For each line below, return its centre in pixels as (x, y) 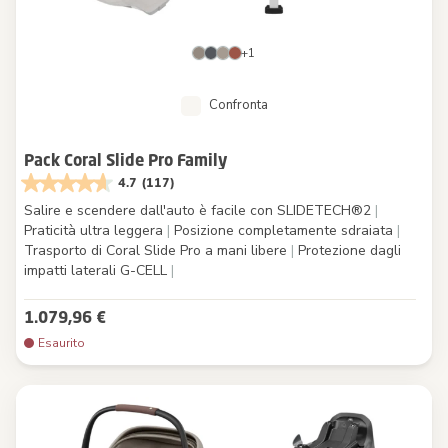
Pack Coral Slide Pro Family (125, 160)
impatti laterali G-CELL (97, 271)
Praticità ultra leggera (95, 231)
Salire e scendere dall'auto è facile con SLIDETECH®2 (199, 211)
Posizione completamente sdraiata (283, 231)
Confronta (238, 105)
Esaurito (61, 343)
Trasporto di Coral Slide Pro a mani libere (157, 251)
